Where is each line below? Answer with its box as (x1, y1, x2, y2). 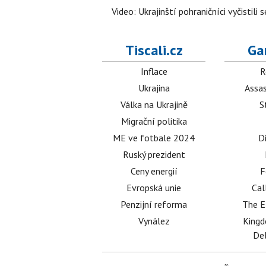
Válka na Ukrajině (120, 99, 188, 110)
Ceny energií (130, 165, 178, 177)
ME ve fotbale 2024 (113, 132, 195, 144)
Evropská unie (126, 182, 182, 194)
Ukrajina (138, 82, 170, 94)
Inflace (140, 65, 167, 77)
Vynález (138, 215, 170, 227)
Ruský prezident (122, 148, 185, 160)
